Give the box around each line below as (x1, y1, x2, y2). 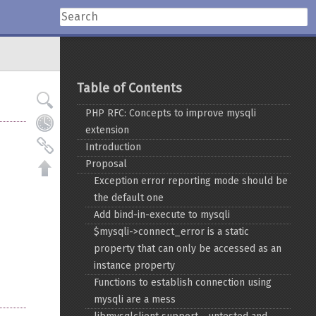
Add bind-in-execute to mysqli (94, 209, 231, 221)
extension (85, 124, 130, 136)
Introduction (85, 141, 142, 153)
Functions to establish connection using (94, 276, 272, 288)
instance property (94, 260, 176, 272)
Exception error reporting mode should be (94, 175, 288, 187)
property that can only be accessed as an (94, 243, 282, 255)
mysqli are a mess (94, 293, 176, 305)
